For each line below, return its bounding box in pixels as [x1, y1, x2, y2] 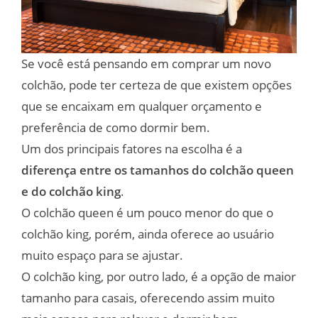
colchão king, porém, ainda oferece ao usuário [21, 225, 274, 242]
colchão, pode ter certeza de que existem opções [21, 76, 292, 93]
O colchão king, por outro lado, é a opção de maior [21, 268, 296, 285]
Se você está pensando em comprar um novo [21, 55, 271, 72]
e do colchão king [21, 182, 121, 199]
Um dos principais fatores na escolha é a [21, 140, 242, 157]
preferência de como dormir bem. [21, 119, 210, 136]
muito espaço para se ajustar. [21, 246, 183, 263]
